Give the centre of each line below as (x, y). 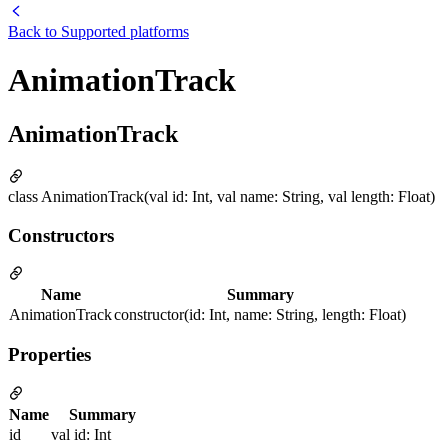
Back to (34, 31)
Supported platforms (125, 31)
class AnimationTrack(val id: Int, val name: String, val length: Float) (221, 196)
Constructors (61, 235)
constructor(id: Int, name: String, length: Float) (260, 315)
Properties (49, 354)
